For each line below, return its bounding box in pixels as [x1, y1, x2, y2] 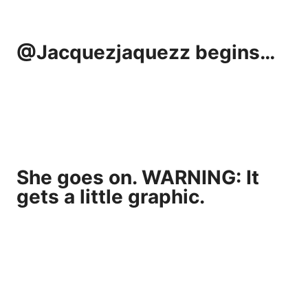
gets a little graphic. [16, 184, 205, 208]
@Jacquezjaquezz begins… [16, 40, 275, 64]
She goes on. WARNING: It [16, 165, 259, 189]
